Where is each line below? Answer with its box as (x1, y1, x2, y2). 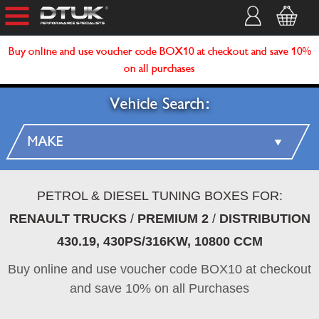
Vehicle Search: (110, 94, 209, 114)
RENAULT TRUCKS (9, 211, 127, 226)
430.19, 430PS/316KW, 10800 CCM (56, 234, 263, 249)
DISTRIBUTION (219, 211, 310, 226)
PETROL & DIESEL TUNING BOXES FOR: (36, 189, 283, 203)
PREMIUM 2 (137, 211, 209, 226)
